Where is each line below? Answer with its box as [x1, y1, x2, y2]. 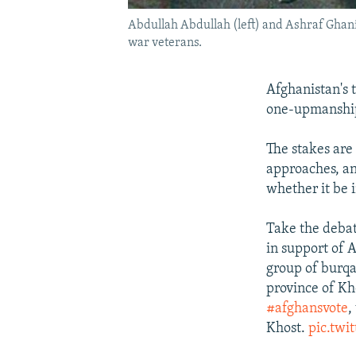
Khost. [266, 320, 309, 336]
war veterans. [127, 36, 202, 49]
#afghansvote [266, 300, 349, 316]
